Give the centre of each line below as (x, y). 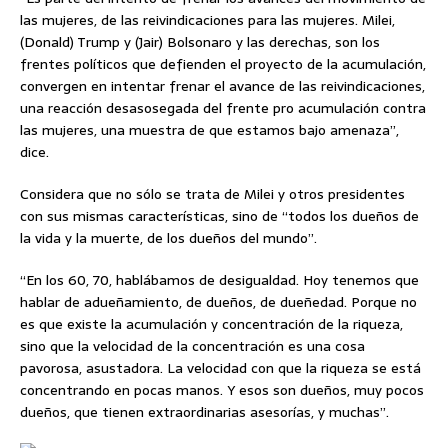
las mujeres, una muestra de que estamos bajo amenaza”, (209, 129)
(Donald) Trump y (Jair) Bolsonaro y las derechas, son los (200, 41)
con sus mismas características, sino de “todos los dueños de (219, 215)
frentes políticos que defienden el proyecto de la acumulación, (223, 63)
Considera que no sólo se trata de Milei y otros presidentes (212, 193)
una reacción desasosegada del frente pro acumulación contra (223, 107)
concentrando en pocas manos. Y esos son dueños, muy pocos (222, 389)
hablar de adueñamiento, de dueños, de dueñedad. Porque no (218, 301)
